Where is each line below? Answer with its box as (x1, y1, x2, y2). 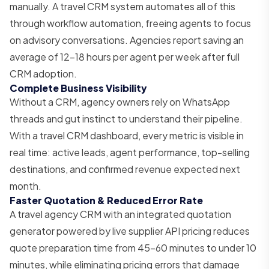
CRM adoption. (10, 67, 77, 80)
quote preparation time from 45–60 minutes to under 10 (10, 241, 256, 254)
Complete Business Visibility (10, 81, 147, 94)
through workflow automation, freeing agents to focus (10, 16, 251, 29)
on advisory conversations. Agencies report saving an (10, 33, 244, 46)
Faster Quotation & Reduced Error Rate (10, 193, 203, 207)
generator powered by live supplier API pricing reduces (10, 224, 250, 237)
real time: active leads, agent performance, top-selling (10, 145, 250, 159)
